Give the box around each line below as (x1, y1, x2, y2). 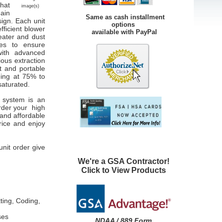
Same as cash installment (84, 13, 165, 21)
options (68, 20, 135, 28)
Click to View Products (81, 166, 166, 174)
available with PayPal (68, 28, 157, 36)
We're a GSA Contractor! (77, 157, 169, 166)
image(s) (21, 3, 39, 8)
